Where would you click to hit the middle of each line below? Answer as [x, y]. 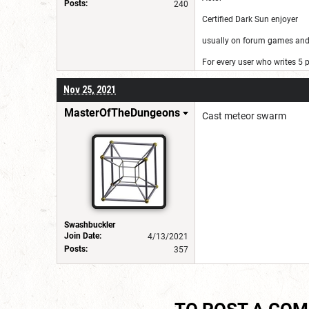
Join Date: [83, 236]
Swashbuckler [90, 225]
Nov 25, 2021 [90, 89]
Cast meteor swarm [244, 116]
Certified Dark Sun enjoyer [251, 19]
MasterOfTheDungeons [122, 112]
